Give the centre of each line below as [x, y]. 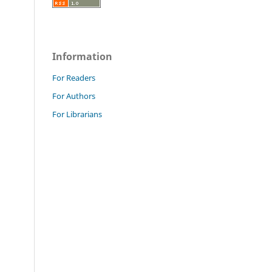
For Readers [74, 77]
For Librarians [77, 114]
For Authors [74, 96]
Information [82, 56]
